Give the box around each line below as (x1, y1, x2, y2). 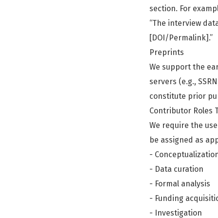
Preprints (149, 48, 184, 57)
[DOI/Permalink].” (149, 33, 213, 42)
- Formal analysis (149, 179, 210, 188)
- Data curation (149, 164, 203, 174)
